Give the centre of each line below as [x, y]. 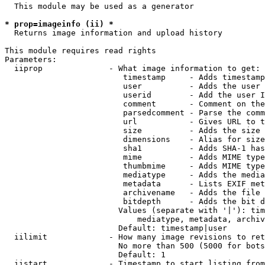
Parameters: [31, 59]
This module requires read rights [80, 51]
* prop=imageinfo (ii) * [59, 24]
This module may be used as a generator [99, 6]
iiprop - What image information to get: [132, 68]
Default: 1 [85, 255]
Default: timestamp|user [116, 228]
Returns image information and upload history [114, 33]
